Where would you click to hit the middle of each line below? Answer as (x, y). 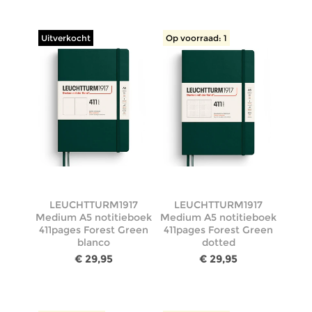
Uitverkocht (65, 38)
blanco (93, 242)
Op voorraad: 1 (196, 38)
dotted (218, 242)
